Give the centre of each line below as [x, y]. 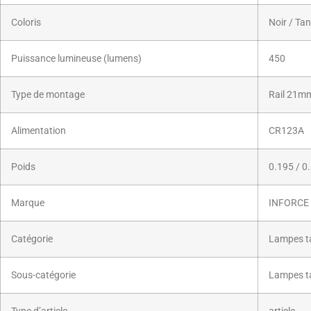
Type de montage [48, 94]
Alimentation [39, 131]
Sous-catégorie [43, 275]
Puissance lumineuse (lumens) [76, 58]
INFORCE [289, 203]
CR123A [286, 131]
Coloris [26, 22]
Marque [28, 203]
